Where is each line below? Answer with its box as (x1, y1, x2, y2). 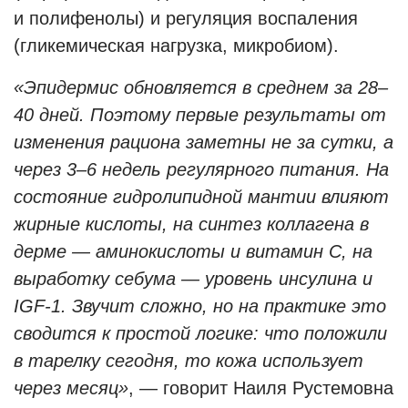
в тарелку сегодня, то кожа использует (14, 351, 363, 371)
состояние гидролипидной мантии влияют (14, 187, 389, 207)
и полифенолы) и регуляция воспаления (14, 8, 358, 28)
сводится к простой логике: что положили (14, 323, 387, 343)
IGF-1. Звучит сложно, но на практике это (14, 296, 386, 316)
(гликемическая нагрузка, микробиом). (14, 36, 339, 56)
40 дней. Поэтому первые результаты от (14, 105, 386, 125)
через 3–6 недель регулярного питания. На (14, 159, 389, 179)
